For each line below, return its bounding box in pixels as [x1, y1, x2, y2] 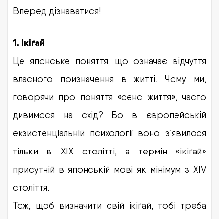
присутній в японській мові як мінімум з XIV [13, 163, 206, 175]
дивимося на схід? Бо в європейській [13, 109, 206, 120]
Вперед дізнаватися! [13, 5, 101, 16]
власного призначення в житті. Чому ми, [13, 73, 206, 84]
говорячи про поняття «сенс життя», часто [13, 91, 206, 102]
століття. [13, 181, 49, 193]
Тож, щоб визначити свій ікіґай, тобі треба [13, 199, 206, 211]
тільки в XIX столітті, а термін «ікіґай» [13, 145, 206, 156]
